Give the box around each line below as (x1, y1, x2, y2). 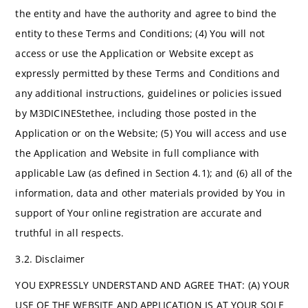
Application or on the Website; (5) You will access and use (15, 126, 287, 140)
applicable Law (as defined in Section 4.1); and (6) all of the (15, 166, 293, 179)
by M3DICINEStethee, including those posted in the (15, 106, 256, 120)
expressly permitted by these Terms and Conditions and (15, 66, 280, 80)
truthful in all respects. (15, 225, 124, 239)
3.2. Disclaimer (15, 252, 85, 265)
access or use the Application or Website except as (15, 46, 254, 60)
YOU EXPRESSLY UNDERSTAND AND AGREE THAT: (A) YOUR (15, 278, 290, 292)
